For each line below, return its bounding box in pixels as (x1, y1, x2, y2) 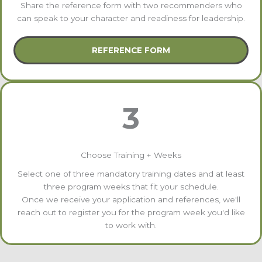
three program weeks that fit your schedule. (43, 181, 219, 191)
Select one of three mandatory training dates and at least (18, 168, 244, 178)
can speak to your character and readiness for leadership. (17, 13, 245, 23)
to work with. (105, 220, 157, 230)
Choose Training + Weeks (81, 150, 181, 160)
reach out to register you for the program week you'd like (17, 207, 245, 217)
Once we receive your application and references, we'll (22, 194, 240, 204)
